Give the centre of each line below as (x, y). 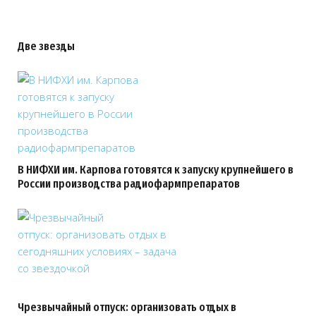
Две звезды (46, 46)
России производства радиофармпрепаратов (129, 184)
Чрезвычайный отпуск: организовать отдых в (127, 307)
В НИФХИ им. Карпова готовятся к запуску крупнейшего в (156, 170)
